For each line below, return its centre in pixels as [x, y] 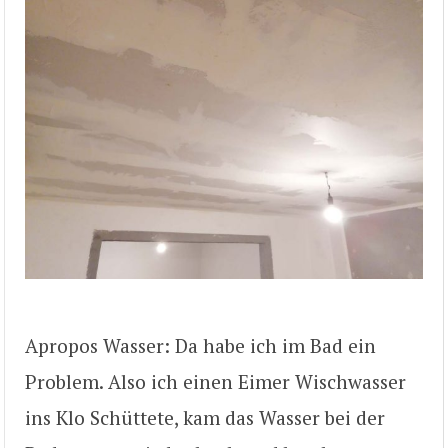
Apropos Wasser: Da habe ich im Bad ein [200, 346]
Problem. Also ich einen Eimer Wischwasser [215, 382]
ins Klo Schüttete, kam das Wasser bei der [205, 418]
